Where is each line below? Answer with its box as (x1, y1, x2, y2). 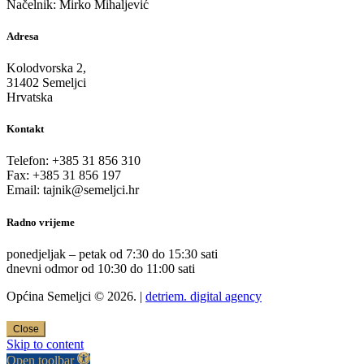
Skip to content (6, 337, 84, 352)
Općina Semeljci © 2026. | (6, 288, 145, 303)
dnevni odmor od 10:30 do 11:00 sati (6, 261, 195, 275)
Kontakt (6, 123, 44, 136)
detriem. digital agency (145, 288, 262, 303)
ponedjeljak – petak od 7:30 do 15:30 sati (6, 246, 218, 261)
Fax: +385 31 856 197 (6, 168, 121, 183)
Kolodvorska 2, (6, 61, 86, 76)
